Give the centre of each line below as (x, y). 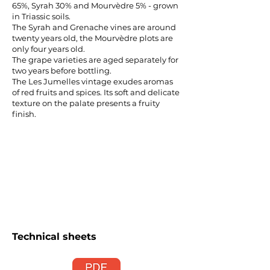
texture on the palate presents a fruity (86, 103)
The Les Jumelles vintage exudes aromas (93, 81)
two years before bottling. (62, 71)
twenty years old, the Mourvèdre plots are (93, 38)
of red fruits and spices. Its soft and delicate (96, 92)
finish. (24, 114)
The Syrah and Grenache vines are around (94, 27)
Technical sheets (54, 237)
